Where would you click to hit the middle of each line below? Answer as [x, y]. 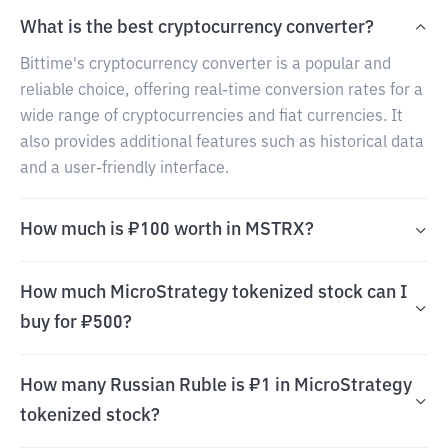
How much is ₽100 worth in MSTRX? [167, 230]
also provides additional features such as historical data [222, 143]
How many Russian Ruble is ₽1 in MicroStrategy [216, 386]
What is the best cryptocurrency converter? [197, 28]
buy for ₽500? [76, 323]
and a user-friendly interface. [124, 169]
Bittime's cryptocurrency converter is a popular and [205, 65]
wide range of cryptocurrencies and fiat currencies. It [211, 117]
